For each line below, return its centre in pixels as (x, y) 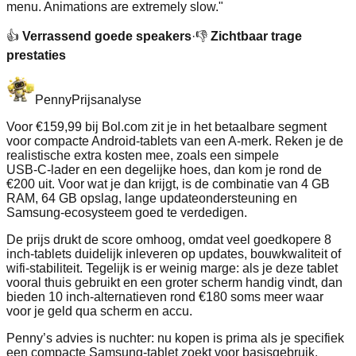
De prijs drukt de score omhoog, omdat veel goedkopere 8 (169, 240)
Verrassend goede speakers (107, 37)
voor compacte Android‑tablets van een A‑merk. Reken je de (175, 141)
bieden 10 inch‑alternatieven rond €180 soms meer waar (165, 297)
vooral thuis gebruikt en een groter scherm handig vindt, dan (174, 283)
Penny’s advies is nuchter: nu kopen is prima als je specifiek (175, 339)
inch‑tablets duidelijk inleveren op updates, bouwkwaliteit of (174, 254)
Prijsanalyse (106, 100)
